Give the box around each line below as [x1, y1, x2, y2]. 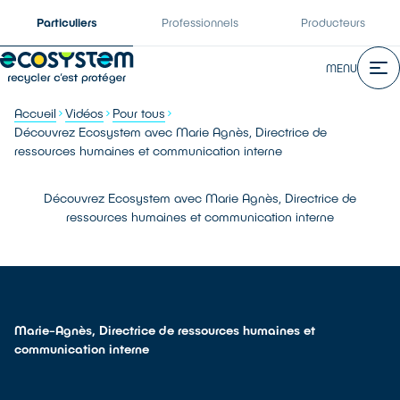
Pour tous [112, 105, 165, 121]
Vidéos [65, 105, 104, 121]
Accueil [14, 105, 56, 121]
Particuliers [36, 15, 97, 29]
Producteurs [301, 15, 366, 29]
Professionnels [161, 15, 238, 29]
